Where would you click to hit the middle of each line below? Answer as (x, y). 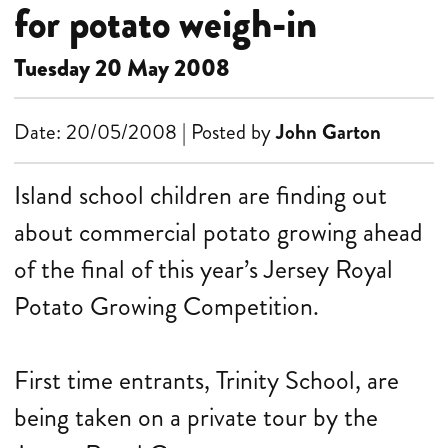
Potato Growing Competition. (166, 306)
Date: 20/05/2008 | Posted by (145, 132)
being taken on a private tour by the (196, 417)
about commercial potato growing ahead (218, 232)
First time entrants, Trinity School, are (206, 380)
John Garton (328, 132)
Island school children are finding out (200, 195)
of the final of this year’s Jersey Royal (203, 269)
